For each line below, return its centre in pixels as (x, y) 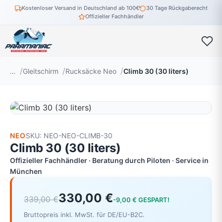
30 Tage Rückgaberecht (177, 8)
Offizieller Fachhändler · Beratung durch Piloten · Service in (109, 160)
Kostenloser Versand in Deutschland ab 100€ (80, 8)
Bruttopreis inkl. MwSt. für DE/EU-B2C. (84, 215)
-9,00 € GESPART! (141, 200)
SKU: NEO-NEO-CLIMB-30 (69, 136)
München (26, 171)
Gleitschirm (41, 71)
